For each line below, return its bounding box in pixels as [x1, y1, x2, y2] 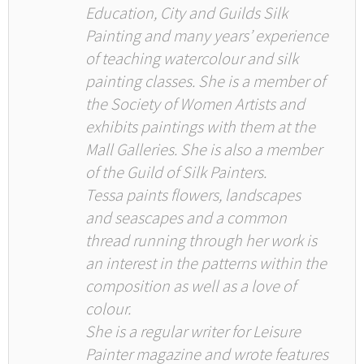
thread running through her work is [84, 231, 317, 252]
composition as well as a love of [84, 276, 296, 297]
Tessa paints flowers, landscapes [84, 185, 301, 206]
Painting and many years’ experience [84, 26, 328, 47]
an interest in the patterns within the [84, 253, 327, 275]
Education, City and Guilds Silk [84, 3, 288, 24]
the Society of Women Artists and [84, 94, 305, 115]
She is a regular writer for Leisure [84, 322, 301, 343]
